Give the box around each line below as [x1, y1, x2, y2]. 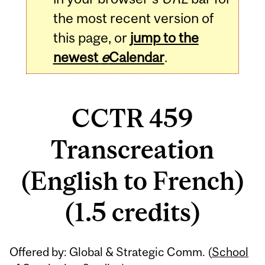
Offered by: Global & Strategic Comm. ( [9, 244, 212, 258]
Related [6, 234, 81, 258]
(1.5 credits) [63, 198, 202, 227]
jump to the [130, 29, 199, 46]
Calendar [108, 49, 164, 65]
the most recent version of [53, 9, 214, 26]
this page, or [53, 29, 130, 46]
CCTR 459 [72, 104, 193, 133]
